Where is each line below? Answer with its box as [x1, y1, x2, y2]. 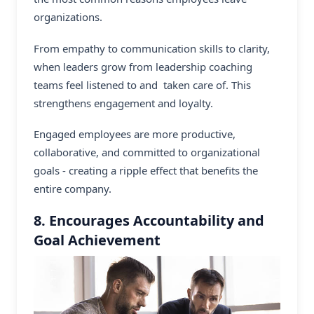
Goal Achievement [34, 231, 161, 250]
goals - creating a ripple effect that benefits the [34, 163, 258, 178]
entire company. [34, 182, 111, 196]
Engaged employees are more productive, [34, 127, 235, 142]
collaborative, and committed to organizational [34, 145, 260, 160]
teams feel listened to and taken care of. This [34, 77, 251, 92]
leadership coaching [156, 59, 252, 74]
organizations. [34, 9, 102, 24]
